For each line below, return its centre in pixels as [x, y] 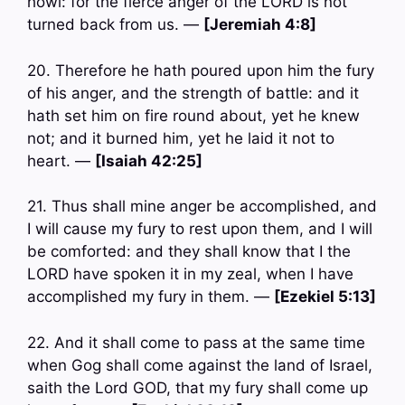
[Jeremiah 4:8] [260, 25]
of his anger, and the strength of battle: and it [193, 93]
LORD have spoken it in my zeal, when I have [190, 274]
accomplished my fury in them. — [151, 297]
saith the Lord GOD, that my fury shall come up [198, 387]
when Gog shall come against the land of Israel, [200, 365]
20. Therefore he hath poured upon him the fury [201, 70]
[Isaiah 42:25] [149, 160]
